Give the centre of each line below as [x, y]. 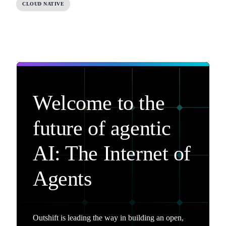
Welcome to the [99, 103]
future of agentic [102, 128]
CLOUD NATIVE [43, 4]
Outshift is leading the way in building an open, [108, 217]
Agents [62, 178]
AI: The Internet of [112, 153]
